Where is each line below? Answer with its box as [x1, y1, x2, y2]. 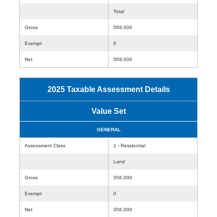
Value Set [91, 107, 126, 115]
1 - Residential [113, 143, 145, 148]
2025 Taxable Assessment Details [47, 85, 170, 93]
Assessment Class [25, 143, 65, 148]
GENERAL [96, 127, 121, 132]
